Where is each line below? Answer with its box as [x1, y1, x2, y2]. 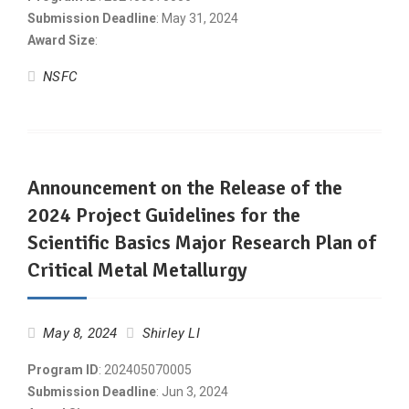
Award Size [27, 33, 95, 47]
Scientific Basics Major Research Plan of [27, 230, 376, 255]
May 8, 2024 [43, 325, 118, 341]
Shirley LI [142, 325, 200, 341]
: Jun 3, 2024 [156, 384, 228, 399]
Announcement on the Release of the [27, 175, 342, 200]
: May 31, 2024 [156, 11, 238, 26]
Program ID [27, 362, 99, 377]
